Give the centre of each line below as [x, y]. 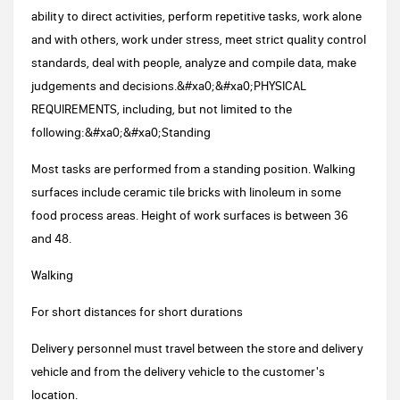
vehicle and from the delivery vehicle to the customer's [178, 371]
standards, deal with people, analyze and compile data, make [194, 62]
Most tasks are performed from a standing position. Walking [193, 169]
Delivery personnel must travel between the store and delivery [197, 348]
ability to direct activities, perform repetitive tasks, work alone [196, 16]
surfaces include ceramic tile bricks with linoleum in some [186, 192]
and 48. [51, 238]
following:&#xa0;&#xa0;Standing [121, 132]
